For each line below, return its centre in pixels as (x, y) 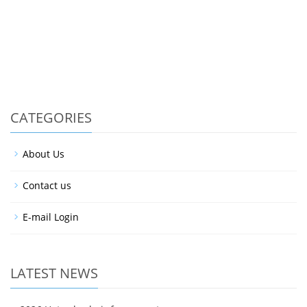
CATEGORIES (51, 118)
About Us (44, 154)
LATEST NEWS (54, 273)
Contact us (47, 185)
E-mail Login (51, 217)
